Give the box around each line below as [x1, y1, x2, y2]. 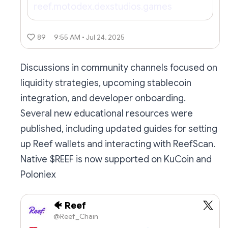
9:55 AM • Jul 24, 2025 [54, 32, 125, 42]
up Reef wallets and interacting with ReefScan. [20, 138, 215, 150]
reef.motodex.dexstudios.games [34, 1, 172, 13]
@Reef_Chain [53, 211, 98, 221]
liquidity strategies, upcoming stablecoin [20, 77, 191, 89]
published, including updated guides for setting [20, 123, 217, 135]
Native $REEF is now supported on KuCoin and [20, 154, 212, 165]
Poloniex [20, 169, 56, 181]
